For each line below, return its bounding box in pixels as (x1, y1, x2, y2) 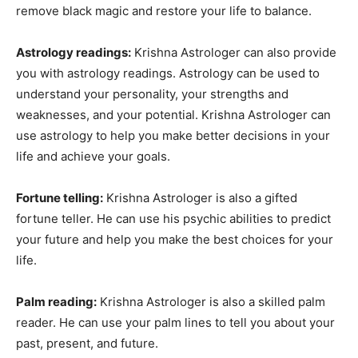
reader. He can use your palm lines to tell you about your (16, 315, 335, 331)
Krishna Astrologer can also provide (131, 45, 336, 61)
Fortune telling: (16, 190, 103, 206)
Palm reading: (16, 294, 97, 310)
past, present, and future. (16, 336, 158, 352)
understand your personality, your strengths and (16, 86, 288, 102)
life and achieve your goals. (16, 149, 170, 165)
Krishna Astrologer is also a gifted (103, 190, 297, 206)
